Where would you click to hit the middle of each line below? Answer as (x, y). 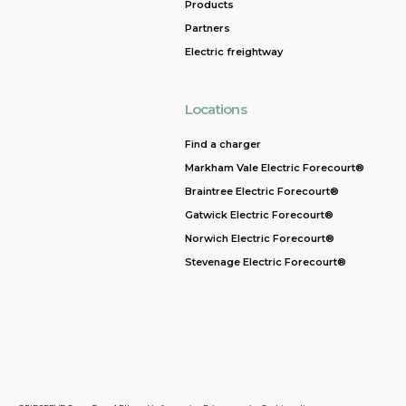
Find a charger (222, 144)
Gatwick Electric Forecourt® (259, 215)
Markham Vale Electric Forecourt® (274, 168)
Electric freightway (233, 52)
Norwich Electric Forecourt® (259, 238)
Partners (207, 28)
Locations (215, 109)
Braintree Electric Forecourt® (261, 191)
